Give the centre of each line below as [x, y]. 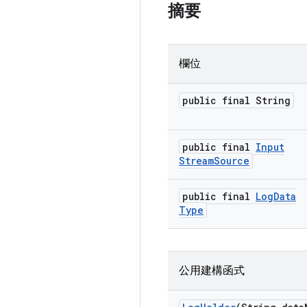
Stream [196, 161]
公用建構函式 [212, 271]
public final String [236, 100]
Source [232, 161]
